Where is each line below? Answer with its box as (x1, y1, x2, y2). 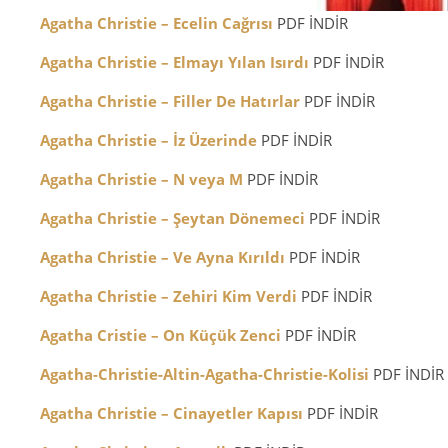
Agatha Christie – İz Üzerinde (40, 130, 257, 150)
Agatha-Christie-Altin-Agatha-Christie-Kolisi (40, 364, 369, 384)
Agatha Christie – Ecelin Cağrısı (40, 13, 273, 33)
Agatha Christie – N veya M (40, 169, 243, 189)
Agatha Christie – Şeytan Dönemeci (40, 208, 305, 228)
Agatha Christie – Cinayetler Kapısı (40, 403, 303, 423)
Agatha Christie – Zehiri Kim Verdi (40, 286, 297, 306)
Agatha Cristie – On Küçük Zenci (40, 325, 281, 345)
